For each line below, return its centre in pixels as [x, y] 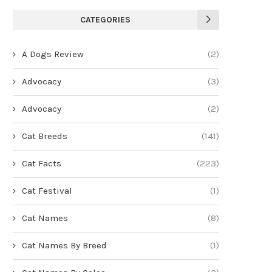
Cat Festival [47, 190]
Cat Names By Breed [64, 245]
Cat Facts [42, 163]
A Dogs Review [53, 54]
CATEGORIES [105, 19]
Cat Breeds [45, 136]
